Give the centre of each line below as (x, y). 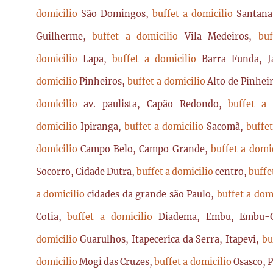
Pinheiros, (104, 82)
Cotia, (51, 217)
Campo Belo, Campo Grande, (145, 149)
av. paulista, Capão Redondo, (156, 104)
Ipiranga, (102, 127)
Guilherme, (64, 37)
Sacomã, (227, 127)
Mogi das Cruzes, (117, 262)
